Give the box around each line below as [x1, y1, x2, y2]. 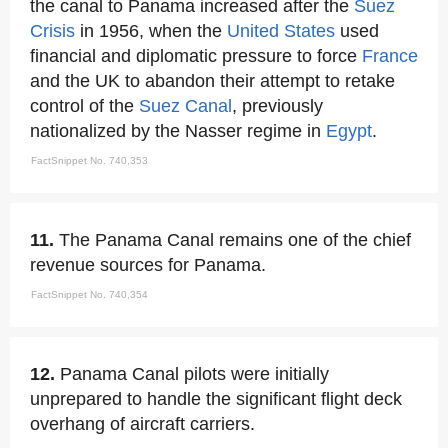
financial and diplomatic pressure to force [30, 46, 362, 66]
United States [227, 21, 335, 41]
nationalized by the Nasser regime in [30, 121, 326, 141]
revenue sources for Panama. [30, 255, 266, 275]
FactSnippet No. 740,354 [31, 289, 148, 300]
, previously [232, 96, 323, 116]
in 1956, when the [75, 21, 227, 41]
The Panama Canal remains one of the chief [59, 230, 411, 250]
